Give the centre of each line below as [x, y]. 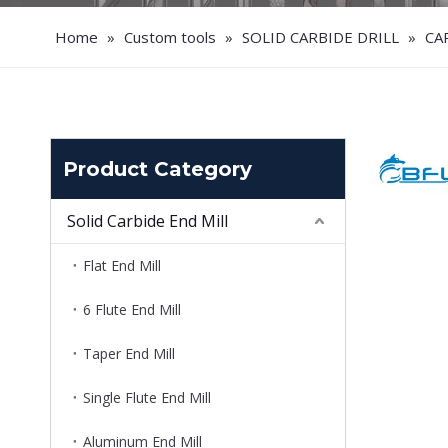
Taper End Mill [129, 353]
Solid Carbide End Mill [147, 221]
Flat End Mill [122, 265]
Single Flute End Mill [147, 397]
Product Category [157, 169]
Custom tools [170, 37]
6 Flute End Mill [132, 309]
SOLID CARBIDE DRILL [320, 37]
